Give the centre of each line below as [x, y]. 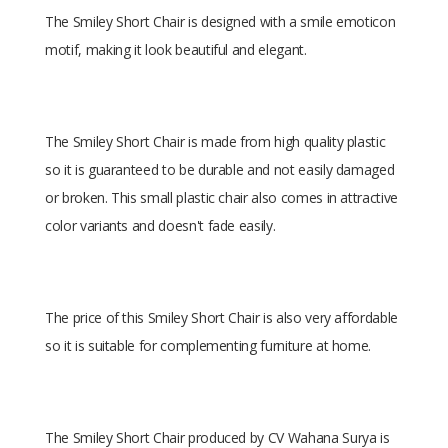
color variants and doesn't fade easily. [160, 225]
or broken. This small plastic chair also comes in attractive [221, 197]
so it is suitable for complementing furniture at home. [208, 345]
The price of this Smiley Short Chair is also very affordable [221, 317]
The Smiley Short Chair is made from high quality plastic [215, 141]
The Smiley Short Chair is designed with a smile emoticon [220, 21]
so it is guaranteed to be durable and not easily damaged [220, 169]
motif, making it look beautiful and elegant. [176, 49]
